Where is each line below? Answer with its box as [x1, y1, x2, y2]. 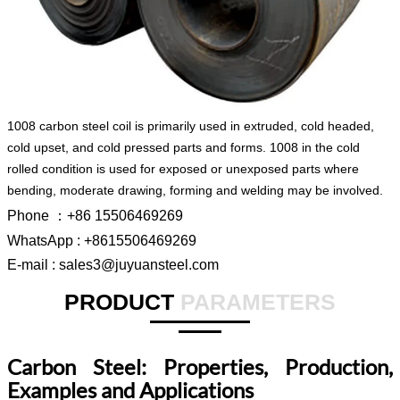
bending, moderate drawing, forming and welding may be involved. [7, 183, 383, 197]
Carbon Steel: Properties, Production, [7, 354, 393, 379]
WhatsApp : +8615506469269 [7, 232, 196, 248]
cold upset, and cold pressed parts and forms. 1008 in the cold [7, 140, 360, 154]
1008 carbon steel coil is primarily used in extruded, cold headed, [7, 119, 374, 133]
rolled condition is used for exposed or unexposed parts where [7, 162, 359, 176]
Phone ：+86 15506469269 [7, 208, 183, 223]
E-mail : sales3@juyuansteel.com [7, 256, 219, 272]
